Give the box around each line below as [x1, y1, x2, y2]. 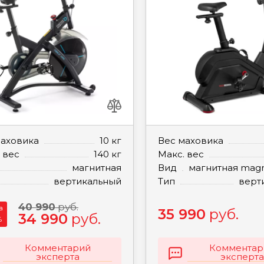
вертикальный [54, 176, 122, 187]
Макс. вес [158, 148, 204, 160]
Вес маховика [158, 135, 224, 146]
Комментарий [24, 242, 91, 253]
